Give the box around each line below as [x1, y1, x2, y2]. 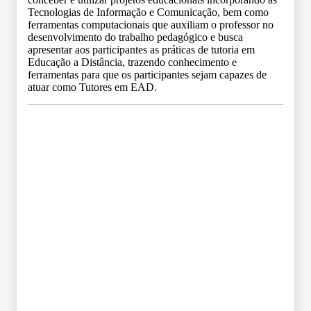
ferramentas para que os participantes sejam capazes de [28, 68, 267, 81]
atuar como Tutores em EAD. [28, 81, 157, 93]
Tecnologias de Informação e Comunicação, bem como [28, 6, 269, 18]
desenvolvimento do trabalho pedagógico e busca [28, 31, 243, 43]
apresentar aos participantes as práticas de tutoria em [28, 43, 255, 56]
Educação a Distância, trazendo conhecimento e [28, 56, 237, 68]
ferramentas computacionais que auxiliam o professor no [28, 18, 274, 31]
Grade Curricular [117, 121, 194, 134]
